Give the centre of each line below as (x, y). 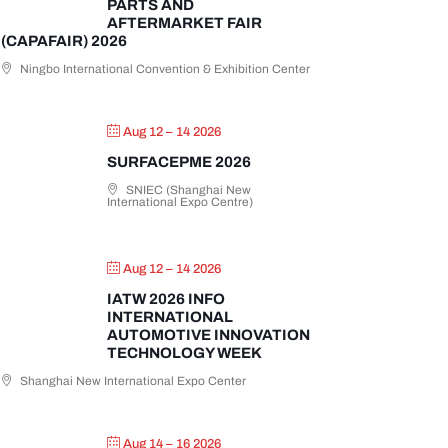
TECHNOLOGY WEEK (185, 353)
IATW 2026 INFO (166, 299)
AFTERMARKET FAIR (185, 23)
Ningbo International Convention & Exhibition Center (164, 69)
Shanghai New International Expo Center (132, 381)
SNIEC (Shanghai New (187, 190)
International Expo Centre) (180, 202)
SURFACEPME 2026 (179, 162)
